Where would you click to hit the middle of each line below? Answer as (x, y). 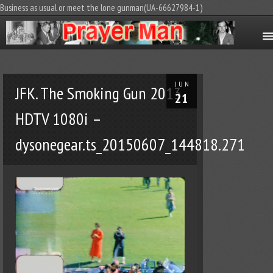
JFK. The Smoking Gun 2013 (99, 93)
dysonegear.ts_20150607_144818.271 (130, 144)
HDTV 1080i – (58, 119)
